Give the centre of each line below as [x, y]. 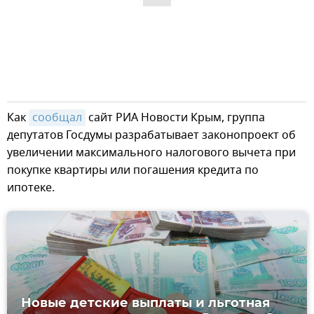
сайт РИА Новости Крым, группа [175, 118]
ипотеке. [31, 188]
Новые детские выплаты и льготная [145, 302]
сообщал [57, 118]
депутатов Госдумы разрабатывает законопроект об [151, 135]
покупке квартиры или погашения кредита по [133, 170]
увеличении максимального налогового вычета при [151, 153]
